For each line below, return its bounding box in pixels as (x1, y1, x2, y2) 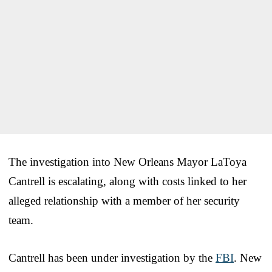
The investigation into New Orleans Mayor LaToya (8, 155, 246, 168)
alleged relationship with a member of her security (8, 194, 240, 207)
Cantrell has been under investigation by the (8, 251, 216, 264)
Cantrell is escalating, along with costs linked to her (8, 174, 246, 188)
